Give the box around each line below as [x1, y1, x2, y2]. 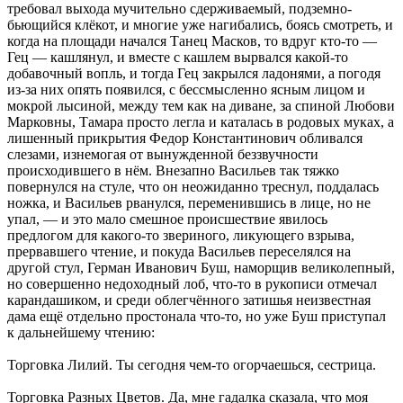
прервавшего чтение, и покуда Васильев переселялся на [7, 244, 351, 260]
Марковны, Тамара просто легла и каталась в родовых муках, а [7, 114, 394, 130]
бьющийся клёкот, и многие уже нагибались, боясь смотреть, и [7, 17, 393, 33]
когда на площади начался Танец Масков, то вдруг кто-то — [7, 33, 377, 49]
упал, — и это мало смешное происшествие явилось [7, 211, 327, 228]
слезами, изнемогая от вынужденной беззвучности [7, 147, 318, 163]
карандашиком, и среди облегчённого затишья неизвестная [7, 292, 371, 309]
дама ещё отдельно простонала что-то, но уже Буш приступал [7, 309, 386, 325]
